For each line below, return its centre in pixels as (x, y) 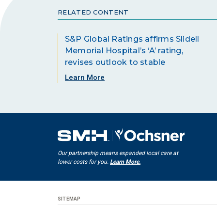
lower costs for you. (84, 162)
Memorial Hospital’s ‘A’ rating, (124, 50)
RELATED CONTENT (93, 12)
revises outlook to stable (115, 62)
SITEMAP (69, 199)
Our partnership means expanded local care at (118, 153)
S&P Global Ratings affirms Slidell (132, 39)
